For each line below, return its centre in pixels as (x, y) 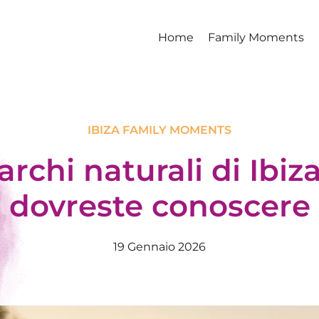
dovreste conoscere (159, 206)
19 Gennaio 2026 (159, 247)
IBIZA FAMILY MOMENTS (159, 130)
